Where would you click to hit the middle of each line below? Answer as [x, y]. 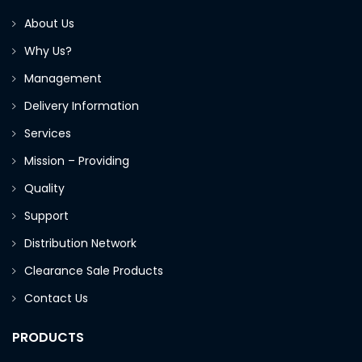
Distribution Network [80, 244]
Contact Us [56, 299]
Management [63, 79]
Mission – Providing [78, 161]
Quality [44, 189]
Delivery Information [82, 106]
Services [48, 134]
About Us [49, 24]
